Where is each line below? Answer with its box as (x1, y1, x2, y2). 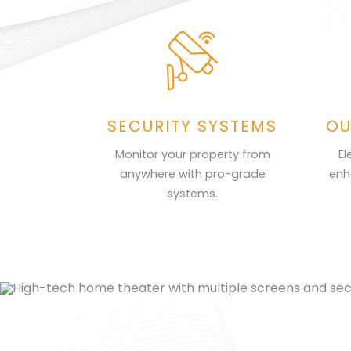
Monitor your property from (114, 147, 270, 162)
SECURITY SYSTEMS (107, 115, 278, 137)
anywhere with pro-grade (119, 166, 266, 182)
